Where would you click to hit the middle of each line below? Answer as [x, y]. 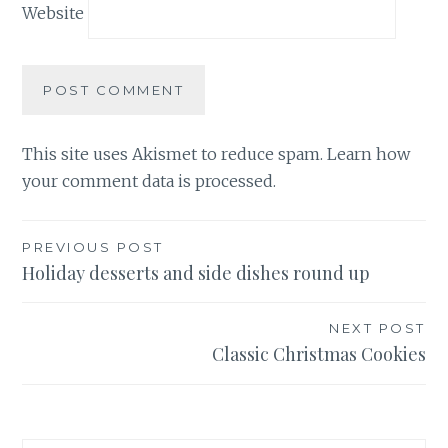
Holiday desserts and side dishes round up [196, 272]
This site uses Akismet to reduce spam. [175, 153]
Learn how [369, 153]
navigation [88, 288]
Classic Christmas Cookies [318, 354]
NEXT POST [377, 328]
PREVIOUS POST [93, 246]
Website [53, 12]
